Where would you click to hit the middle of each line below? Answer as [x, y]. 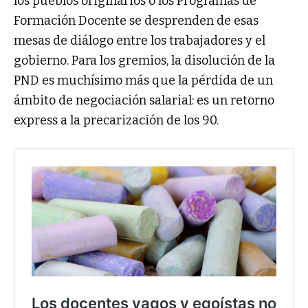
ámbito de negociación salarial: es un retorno [144, 101]
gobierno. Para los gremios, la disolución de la [144, 61]
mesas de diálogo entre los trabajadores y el [140, 41]
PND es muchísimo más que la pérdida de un [143, 81]
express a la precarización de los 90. [116, 121]
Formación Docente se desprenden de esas [136, 21]
